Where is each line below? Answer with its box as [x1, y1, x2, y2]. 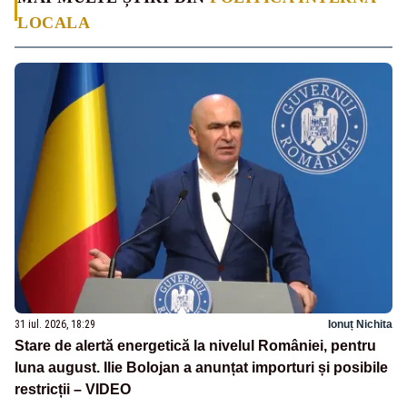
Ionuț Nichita [328, 318, 392, 332]
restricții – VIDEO [15, 382, 131, 398]
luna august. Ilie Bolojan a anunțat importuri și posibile [15, 360, 388, 376]
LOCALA [17, 13, 91, 32]
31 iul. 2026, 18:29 [15, 318, 95, 332]
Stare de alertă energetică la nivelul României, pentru [15, 338, 376, 354]
